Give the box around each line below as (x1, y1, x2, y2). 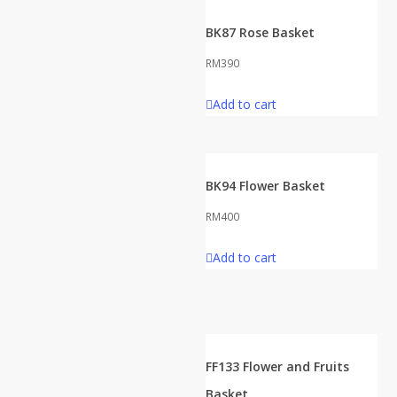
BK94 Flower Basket (206, 176, 325, 194)
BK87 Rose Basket (206, 23, 315, 41)
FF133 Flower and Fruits (206, 357, 349, 375)
